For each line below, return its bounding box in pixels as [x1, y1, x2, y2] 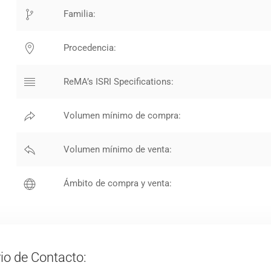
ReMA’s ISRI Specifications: [64, 76, 174, 87]
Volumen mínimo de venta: [64, 144, 172, 155]
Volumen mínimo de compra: [64, 110, 181, 121]
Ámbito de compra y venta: [64, 178, 172, 189]
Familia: [64, 8, 96, 19]
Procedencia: [64, 42, 117, 53]
